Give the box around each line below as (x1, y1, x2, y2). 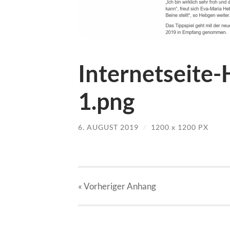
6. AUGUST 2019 (78, 122, 139, 131)
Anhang (127, 181, 156, 192)
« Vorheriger (78, 181, 127, 192)
